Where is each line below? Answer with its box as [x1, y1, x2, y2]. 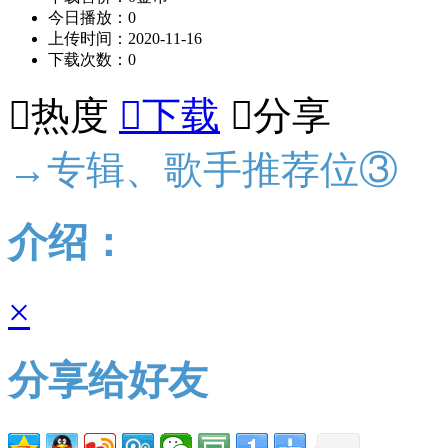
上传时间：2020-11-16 [48, 29, 202, 47]
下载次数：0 [48, 50, 136, 68]
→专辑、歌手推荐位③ [8, 147, 398, 191]
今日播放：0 [48, 8, 136, 26]
